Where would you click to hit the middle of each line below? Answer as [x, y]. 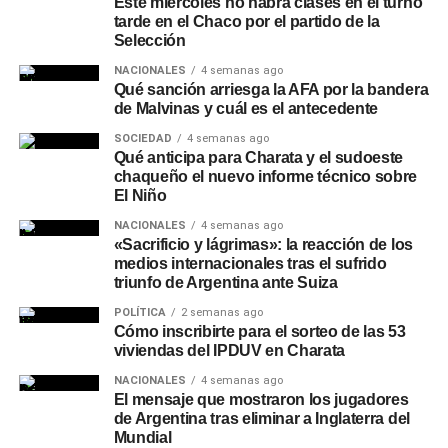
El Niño [140, 195]
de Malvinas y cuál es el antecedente [246, 108]
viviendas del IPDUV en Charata [229, 350]
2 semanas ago [221, 312]
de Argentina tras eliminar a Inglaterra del [261, 418]
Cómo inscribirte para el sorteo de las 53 [259, 331]
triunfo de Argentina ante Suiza [225, 282]
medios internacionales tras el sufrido [250, 263]
